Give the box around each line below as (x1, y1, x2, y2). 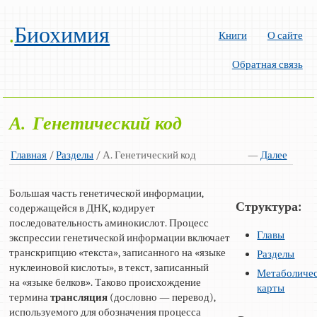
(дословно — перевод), (108, 290, 217, 304)
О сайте (267, 28, 303, 42)
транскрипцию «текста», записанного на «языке (9, 246, 226, 259)
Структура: (236, 200, 302, 214)
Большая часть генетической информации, (9, 186, 204, 200)
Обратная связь (231, 57, 303, 71)
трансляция (50, 290, 108, 304)
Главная (11, 148, 47, 161)
